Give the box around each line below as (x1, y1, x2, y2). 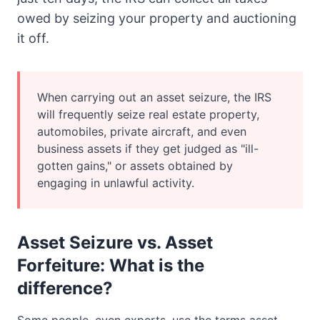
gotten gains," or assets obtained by (37, 159, 233, 173)
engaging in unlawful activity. (37, 176, 194, 190)
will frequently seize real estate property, (37, 107, 259, 121)
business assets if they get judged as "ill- (37, 141, 259, 156)
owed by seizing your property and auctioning (17, 11, 296, 26)
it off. (17, 31, 49, 46)
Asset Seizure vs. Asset (17, 232, 213, 253)
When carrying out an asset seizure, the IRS (37, 90, 271, 104)
